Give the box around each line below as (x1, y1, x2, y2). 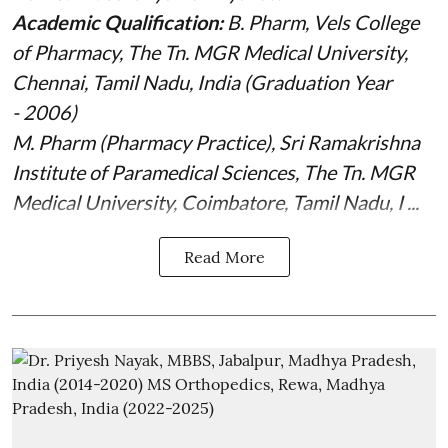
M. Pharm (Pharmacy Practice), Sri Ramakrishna (12, 129, 420, 154)
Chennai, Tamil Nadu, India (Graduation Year (12, 69, 392, 94)
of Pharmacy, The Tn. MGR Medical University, (12, 39, 408, 64)
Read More (183, 246, 265, 267)
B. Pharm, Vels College (227, 9, 419, 34)
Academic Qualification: (12, 9, 227, 34)
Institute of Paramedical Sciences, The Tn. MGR (12, 159, 415, 184)
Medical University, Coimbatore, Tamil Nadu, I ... (12, 189, 419, 214)
